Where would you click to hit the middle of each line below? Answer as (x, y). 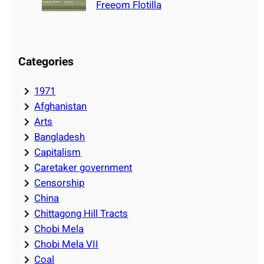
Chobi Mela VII (67, 245)
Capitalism (58, 153)
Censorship (60, 183)
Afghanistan (61, 107)
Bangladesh (60, 137)
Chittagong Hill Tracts (81, 214)
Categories (46, 62)
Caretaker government (83, 168)
